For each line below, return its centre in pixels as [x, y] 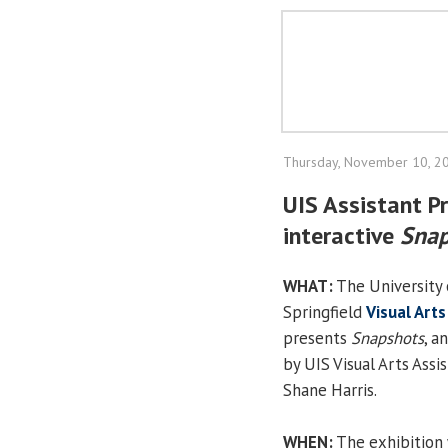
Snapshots [387, 337]
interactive [341, 235]
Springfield [324, 311]
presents [317, 337]
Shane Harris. [330, 389]
